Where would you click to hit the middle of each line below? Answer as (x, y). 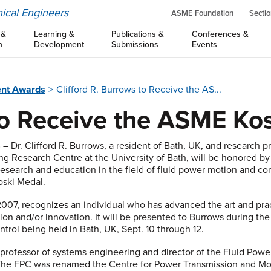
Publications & (138, 34)
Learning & (54, 34)
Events (204, 44)
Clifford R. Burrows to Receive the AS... (139, 90)
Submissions (135, 44)
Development (59, 44)
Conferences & (220, 34)
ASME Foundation (202, 13)
